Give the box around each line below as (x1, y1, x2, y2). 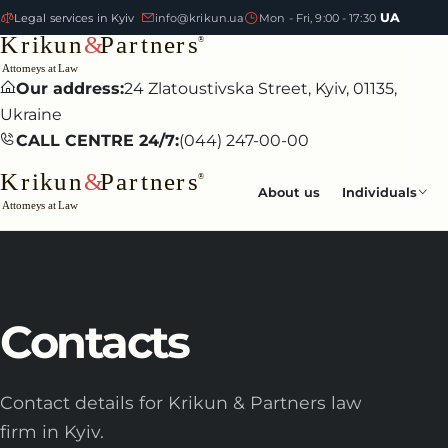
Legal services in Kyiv (14, 10, 135, 25)
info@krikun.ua (154, 10, 245, 25)
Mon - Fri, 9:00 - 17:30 (259, 10, 376, 25)
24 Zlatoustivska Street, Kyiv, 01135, (124, 79, 397, 99)
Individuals (342, 184, 417, 200)
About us (258, 184, 320, 200)
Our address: (16, 79, 124, 99)
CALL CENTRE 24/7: (16, 131, 179, 151)
